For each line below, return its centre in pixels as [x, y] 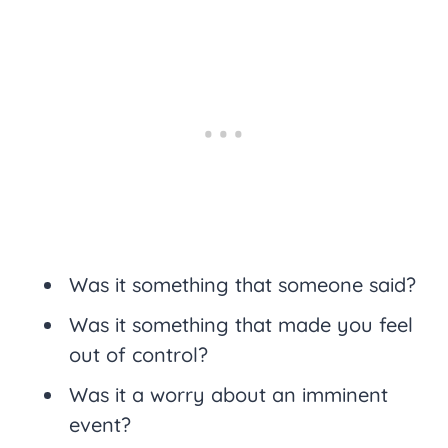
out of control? [138, 355]
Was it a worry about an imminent [228, 395]
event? [100, 425]
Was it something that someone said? [242, 285]
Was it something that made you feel [241, 325]
